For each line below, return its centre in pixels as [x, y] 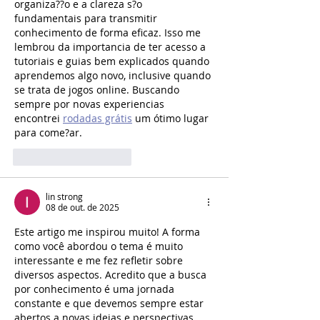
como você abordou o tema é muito [100, 246]
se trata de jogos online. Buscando [98, 89]
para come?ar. [48, 132]
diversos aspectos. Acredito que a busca [112, 274]
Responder [110, 157]
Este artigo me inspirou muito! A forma [109, 231]
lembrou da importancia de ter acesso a [111, 46]
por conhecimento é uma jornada [96, 289]
